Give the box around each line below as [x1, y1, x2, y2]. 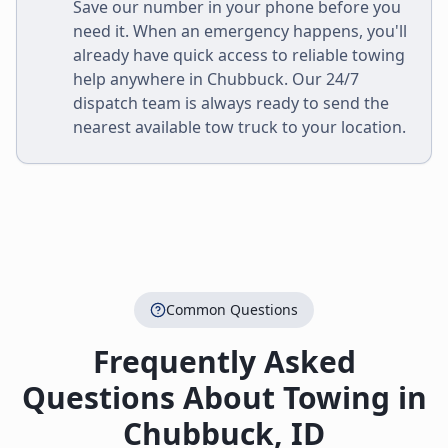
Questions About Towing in [21, 377, 427, 418]
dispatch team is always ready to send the [73, 92, 389, 114]
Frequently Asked [92, 341, 356, 382]
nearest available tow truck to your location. [73, 116, 406, 138]
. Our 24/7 [284, 68, 359, 90]
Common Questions [166, 300, 298, 319]
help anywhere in [73, 68, 207, 90]
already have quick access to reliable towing [73, 44, 405, 66]
